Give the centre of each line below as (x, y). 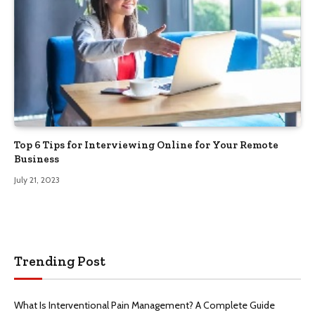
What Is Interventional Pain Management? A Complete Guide (144, 306)
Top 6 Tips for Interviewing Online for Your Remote (146, 145)
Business (37, 159)
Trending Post (60, 262)
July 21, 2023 (37, 180)
